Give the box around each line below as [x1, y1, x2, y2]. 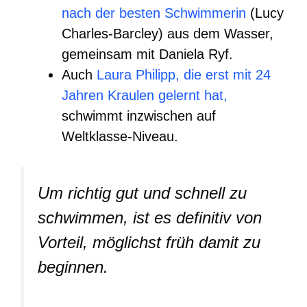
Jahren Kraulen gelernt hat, [62, 87, 228, 103]
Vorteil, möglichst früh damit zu [38, 232, 260, 251]
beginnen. [38, 257, 108, 276]
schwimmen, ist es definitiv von [38, 208, 262, 227]
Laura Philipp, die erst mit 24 [97, 66, 271, 82]
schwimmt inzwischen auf [62, 108, 216, 123]
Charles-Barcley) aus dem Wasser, [62, 25, 273, 41]
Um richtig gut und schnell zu [38, 183, 247, 202]
